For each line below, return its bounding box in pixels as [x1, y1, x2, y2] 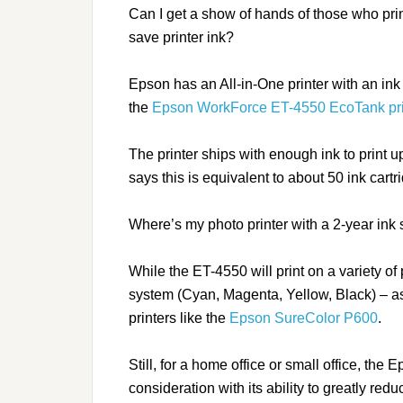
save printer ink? [129, 30, 234, 46]
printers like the [129, 310, 229, 327]
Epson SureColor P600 [229, 310, 378, 327]
